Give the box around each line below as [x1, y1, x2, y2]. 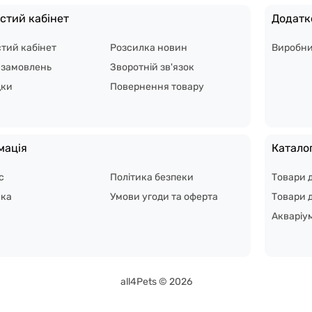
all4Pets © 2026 [120, 275, 192, 288]
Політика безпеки [110, 171, 194, 183]
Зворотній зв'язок [110, 61, 195, 73]
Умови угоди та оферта [110, 190, 219, 203]
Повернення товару [110, 80, 205, 93]
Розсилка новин [110, 41, 188, 54]
